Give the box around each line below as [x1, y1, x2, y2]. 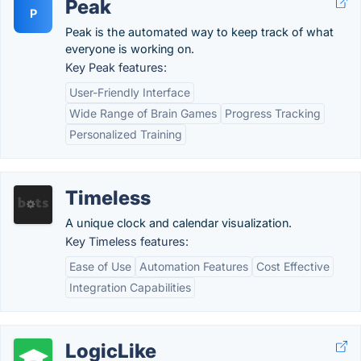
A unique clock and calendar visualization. [65, 216, 292, 230]
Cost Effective [256, 259, 330, 273]
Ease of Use [69, 259, 131, 273]
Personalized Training [69, 127, 182, 141]
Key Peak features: [65, 60, 167, 74]
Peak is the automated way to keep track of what [65, 25, 334, 39]
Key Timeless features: [65, 234, 189, 248]
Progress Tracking [225, 106, 321, 120]
